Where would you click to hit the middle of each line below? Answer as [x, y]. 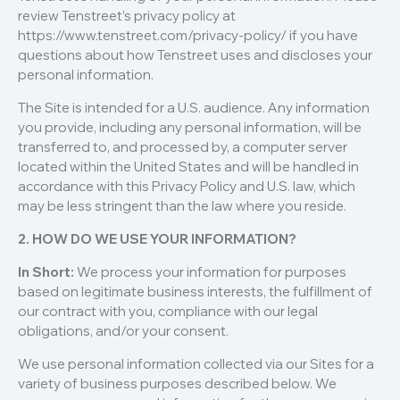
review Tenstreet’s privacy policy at [127, 16]
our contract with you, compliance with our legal [168, 312]
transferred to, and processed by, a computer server [183, 147]
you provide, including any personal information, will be [190, 128]
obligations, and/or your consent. [123, 331]
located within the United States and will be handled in [188, 167]
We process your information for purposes [210, 272]
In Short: [46, 272]
